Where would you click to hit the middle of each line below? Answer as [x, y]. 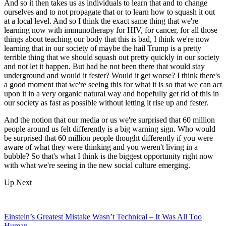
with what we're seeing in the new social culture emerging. [97, 165]
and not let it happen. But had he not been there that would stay [104, 66]
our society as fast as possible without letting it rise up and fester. [106, 102]
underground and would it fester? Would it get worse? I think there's [112, 75]
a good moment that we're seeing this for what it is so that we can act [113, 84]
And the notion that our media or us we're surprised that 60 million [109, 120]
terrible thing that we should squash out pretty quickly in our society [112, 57]
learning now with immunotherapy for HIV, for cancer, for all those [111, 30]
